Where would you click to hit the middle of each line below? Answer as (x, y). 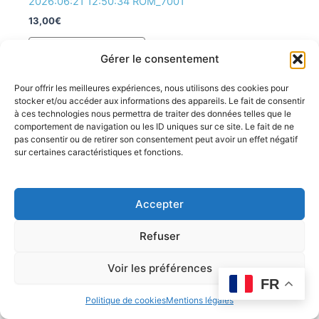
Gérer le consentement (159, 59)
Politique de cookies (126, 300)
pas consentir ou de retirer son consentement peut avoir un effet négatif (156, 139)
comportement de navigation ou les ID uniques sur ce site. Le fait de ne (154, 126)
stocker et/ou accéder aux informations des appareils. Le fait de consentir (159, 101)
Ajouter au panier (87, 52)
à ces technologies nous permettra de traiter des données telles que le (153, 114)
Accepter (159, 204)
